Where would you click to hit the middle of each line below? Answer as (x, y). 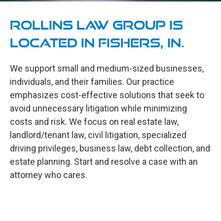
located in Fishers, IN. (97, 43)
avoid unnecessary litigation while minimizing (98, 108)
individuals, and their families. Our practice (92, 82)
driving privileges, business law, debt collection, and (110, 148)
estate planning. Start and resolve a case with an (104, 162)
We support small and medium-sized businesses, (107, 68)
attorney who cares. (49, 175)
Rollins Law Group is (96, 25)
